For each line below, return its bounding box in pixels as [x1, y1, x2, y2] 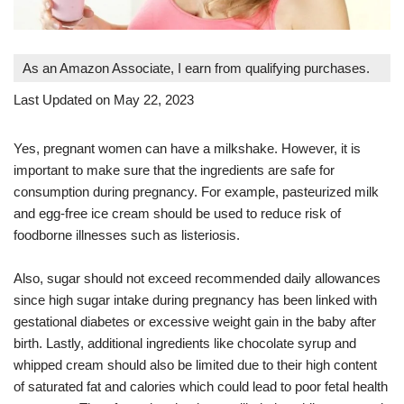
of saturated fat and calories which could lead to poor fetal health [14, 378, 388, 394]
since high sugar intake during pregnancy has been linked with [14, 291, 377, 308]
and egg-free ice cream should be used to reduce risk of [14, 205, 341, 221]
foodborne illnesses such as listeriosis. [14, 226, 240, 243]
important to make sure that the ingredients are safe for [14, 161, 335, 178]
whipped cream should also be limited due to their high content [14, 356, 377, 372]
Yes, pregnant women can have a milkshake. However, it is [14, 140, 361, 156]
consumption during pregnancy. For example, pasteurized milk [14, 183, 379, 199]
